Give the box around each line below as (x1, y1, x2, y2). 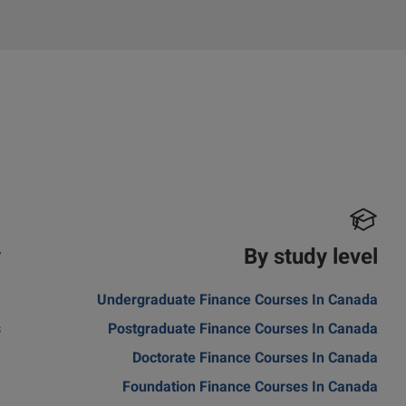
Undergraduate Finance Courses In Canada (96, 290, 378, 314)
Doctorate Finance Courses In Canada (131, 348, 378, 372)
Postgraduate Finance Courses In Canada (107, 319, 378, 343)
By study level (243, 241, 378, 276)
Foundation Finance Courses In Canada (121, 377, 378, 401)
